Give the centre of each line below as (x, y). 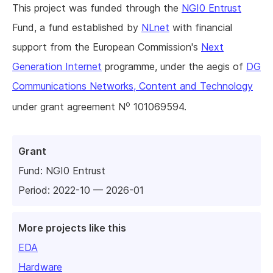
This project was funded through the (97, 8)
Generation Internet (57, 67)
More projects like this (72, 228)
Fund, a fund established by (77, 28)
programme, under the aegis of (174, 67)
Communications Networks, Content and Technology (133, 86)
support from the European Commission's (107, 47)
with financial (201, 28)
